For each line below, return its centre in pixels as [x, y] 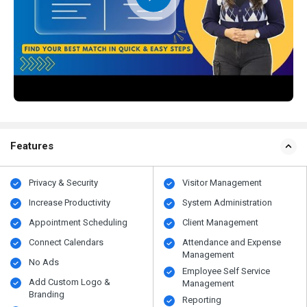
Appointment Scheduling [78, 222]
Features [32, 146]
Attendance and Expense [232, 242]
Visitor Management [222, 182]
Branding [47, 294]
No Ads [44, 262]
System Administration [228, 202]
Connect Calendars [66, 242]
